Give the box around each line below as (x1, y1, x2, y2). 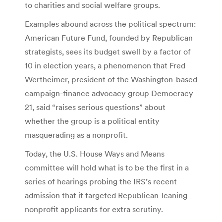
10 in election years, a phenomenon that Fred (25, 60, 185, 70)
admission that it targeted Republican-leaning (25, 190, 187, 200)
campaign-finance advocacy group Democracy (25, 88, 193, 98)
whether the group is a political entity (25, 115, 160, 126)
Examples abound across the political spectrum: (25, 18, 196, 29)
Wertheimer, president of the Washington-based (25, 74, 197, 84)
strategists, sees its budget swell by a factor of (25, 46, 191, 56)
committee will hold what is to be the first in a (25, 162, 189, 172)
